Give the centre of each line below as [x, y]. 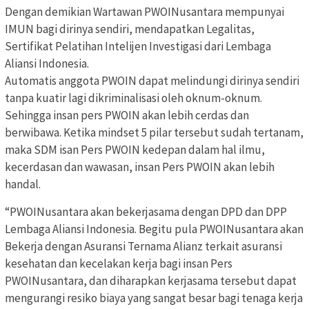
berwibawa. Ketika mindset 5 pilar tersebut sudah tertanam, [154, 133]
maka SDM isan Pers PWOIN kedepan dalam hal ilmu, [135, 150]
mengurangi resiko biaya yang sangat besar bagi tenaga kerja [154, 298]
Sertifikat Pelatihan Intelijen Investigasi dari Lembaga [138, 47]
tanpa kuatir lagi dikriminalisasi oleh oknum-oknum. [133, 98]
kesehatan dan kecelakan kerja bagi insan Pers [119, 264]
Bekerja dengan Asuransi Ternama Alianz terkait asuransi [143, 247]
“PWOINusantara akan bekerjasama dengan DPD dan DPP [146, 212]
